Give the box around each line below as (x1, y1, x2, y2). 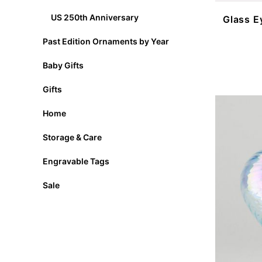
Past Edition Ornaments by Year (42, 36, 169, 46)
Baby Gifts (42, 60, 84, 70)
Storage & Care (42, 132, 102, 142)
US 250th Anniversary (50, 12, 139, 22)
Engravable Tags (42, 156, 109, 166)
